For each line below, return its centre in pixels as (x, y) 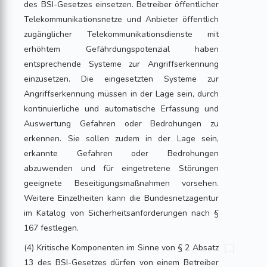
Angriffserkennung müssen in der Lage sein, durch (121, 94)
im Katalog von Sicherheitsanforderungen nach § (121, 213)
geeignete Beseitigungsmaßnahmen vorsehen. (121, 183)
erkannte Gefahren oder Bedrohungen (121, 153)
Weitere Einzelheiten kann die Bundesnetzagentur (121, 198)
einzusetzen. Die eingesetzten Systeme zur (121, 79)
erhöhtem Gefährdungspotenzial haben (121, 49)
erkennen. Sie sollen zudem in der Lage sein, (121, 139)
